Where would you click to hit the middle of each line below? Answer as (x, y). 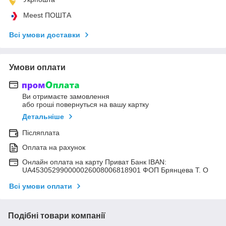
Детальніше (43, 117)
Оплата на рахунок (54, 148)
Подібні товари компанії (57, 216)
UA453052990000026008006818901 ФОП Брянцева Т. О (115, 170)
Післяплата (41, 133)
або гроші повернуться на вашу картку (86, 105)
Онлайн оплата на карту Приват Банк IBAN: (94, 162)
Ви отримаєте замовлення (66, 97)
